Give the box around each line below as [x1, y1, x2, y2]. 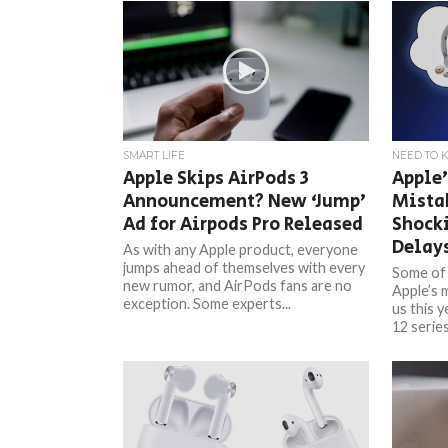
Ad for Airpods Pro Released [123, 211, 364, 238]
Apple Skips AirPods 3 [123, 165, 310, 192]
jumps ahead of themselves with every [123, 259, 366, 276]
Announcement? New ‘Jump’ [123, 188, 367, 215]
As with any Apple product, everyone [123, 241, 359, 258]
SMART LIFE [123, 149, 186, 162]
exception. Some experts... [123, 295, 292, 312]
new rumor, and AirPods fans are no [123, 277, 353, 294]
